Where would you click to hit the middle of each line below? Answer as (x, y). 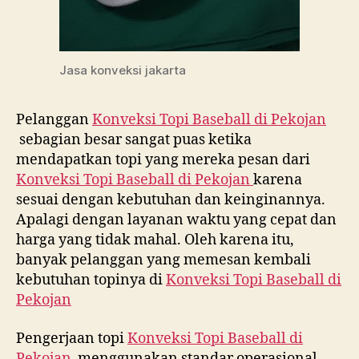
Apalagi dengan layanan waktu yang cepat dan (176, 220)
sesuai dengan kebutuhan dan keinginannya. (171, 200)
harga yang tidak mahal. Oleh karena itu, (155, 240)
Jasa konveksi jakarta (123, 70)
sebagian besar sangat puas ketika (134, 140)
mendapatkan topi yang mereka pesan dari (163, 160)
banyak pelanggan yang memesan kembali (163, 260)
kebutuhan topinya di (91, 280)
